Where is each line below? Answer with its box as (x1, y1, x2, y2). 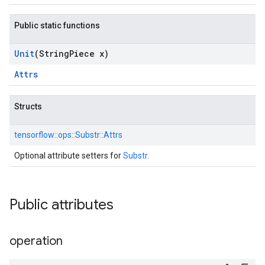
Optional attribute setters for (14, 151, 123, 160)
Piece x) (69, 48, 109, 59)
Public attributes (9, 196, 114, 214)
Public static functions (14, 21, 100, 30)
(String (34, 48, 69, 59)
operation (9, 234, 63, 248)
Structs (14, 102, 42, 111)
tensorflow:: (14, 130, 58, 140)
